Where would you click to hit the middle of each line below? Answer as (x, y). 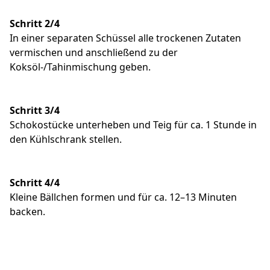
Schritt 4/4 (35, 182)
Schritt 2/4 (35, 23)
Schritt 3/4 (35, 110)
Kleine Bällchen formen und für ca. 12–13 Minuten (123, 197)
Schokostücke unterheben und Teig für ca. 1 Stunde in (133, 124)
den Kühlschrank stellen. (66, 139)
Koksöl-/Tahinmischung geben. (80, 67)
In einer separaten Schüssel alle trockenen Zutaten (125, 38)
